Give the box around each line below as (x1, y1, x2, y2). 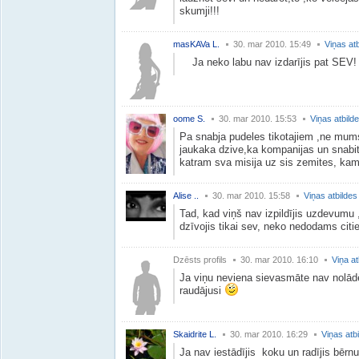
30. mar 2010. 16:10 (240, 255, 318, 264)
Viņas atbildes (304, 191, 357, 200)
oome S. (173, 114, 205, 123)
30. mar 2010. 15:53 (219, 114, 296, 123)
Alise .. (173, 191, 199, 200)
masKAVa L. (173, 39, 220, 49)
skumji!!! (179, 5, 220, 17)
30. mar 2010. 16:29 (230, 329, 308, 339)
